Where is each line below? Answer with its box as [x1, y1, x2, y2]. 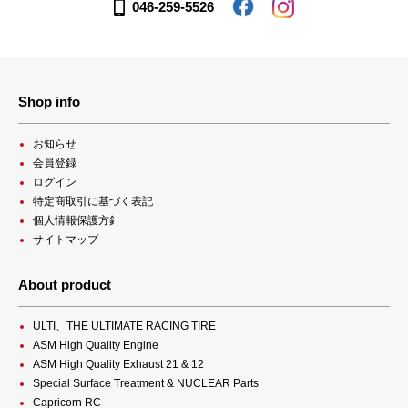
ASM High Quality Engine [33, 339, 158, 352]
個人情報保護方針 [33, 213, 120, 227]
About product [18, 276, 111, 292]
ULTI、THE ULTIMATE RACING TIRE [33, 320, 216, 333]
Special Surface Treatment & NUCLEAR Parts [33, 377, 259, 391]
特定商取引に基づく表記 [33, 194, 153, 208]
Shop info [18, 94, 80, 110]
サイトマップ [33, 232, 98, 246]
